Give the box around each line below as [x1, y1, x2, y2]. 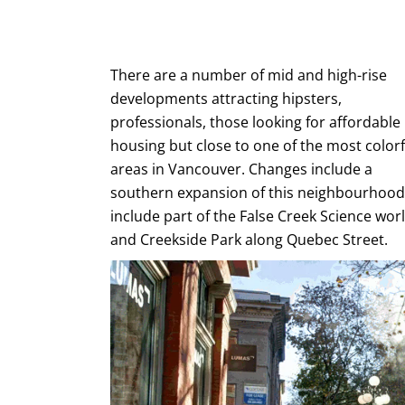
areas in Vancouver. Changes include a [110, 158, 372, 179]
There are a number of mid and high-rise [110, 64, 387, 85]
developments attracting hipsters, [110, 88, 342, 108]
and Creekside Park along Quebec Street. [110, 229, 388, 250]
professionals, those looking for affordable [110, 111, 400, 132]
